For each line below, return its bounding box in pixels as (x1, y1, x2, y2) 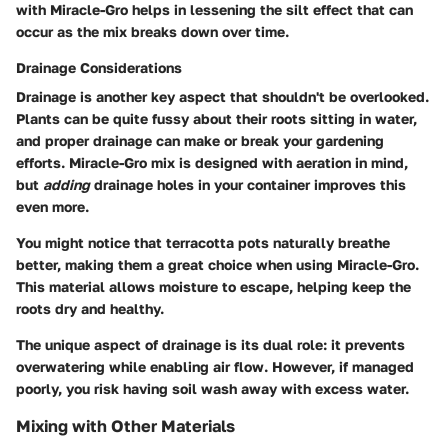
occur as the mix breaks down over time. (16, 23, 289, 41)
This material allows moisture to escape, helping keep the (16, 278, 411, 296)
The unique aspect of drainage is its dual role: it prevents (16, 336, 405, 354)
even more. (16, 198, 89, 216)
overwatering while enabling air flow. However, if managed (16, 358, 414, 376)
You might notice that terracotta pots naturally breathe (16, 234, 390, 252)
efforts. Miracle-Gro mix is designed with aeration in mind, (16, 154, 408, 172)
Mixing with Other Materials (16, 416, 235, 437)
